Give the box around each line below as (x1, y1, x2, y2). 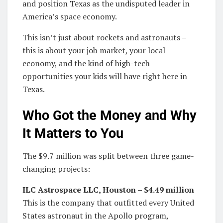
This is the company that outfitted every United (22, 197, 194, 208)
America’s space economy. (22, 10, 117, 22)
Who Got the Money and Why (22, 108, 197, 124)
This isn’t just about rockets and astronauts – (22, 31, 186, 43)
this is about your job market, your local (22, 44, 165, 56)
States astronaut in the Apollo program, (22, 210, 168, 221)
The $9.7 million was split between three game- (22, 150, 194, 161)
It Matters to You (22, 125, 123, 142)
